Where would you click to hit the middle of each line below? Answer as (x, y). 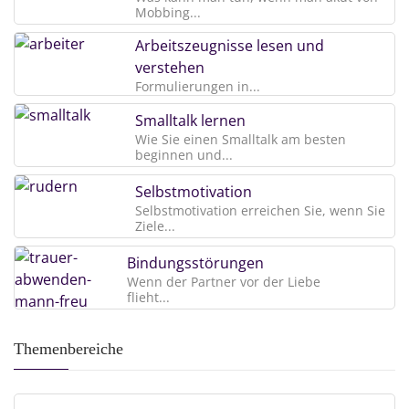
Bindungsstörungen (195, 262)
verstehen (170, 67)
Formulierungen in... (198, 86)
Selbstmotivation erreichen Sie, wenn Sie (260, 210)
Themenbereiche (68, 348)
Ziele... (155, 225)
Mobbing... (168, 12)
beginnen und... (184, 154)
